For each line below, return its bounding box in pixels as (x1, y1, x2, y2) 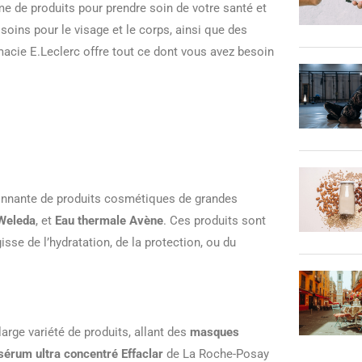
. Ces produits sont (163, 213, 266, 228)
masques (190, 324, 239, 339)
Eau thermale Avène (55, 213, 163, 228)
